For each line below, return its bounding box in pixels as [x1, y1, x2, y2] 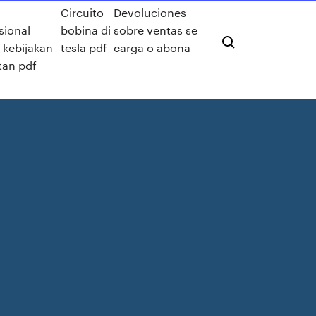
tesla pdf [61, 40, 108, 55]
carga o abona [113, 40, 190, 55]
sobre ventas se [113, 23, 197, 37]
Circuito [61, 5, 104, 20]
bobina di [61, 23, 111, 37]
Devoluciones [113, 5, 186, 20]
